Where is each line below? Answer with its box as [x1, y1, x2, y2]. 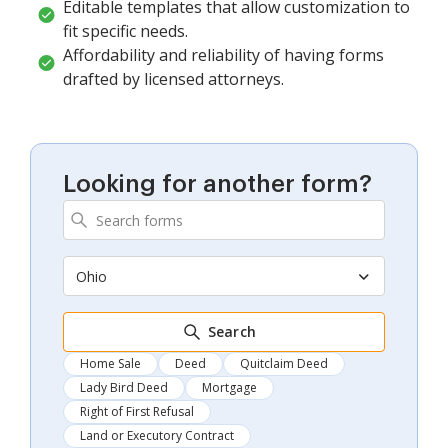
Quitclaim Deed [240, 355, 328, 373]
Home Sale [80, 355, 141, 373]
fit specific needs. [63, 20, 188, 43]
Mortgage [202, 379, 257, 397]
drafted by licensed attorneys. [63, 68, 284, 91]
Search [207, 322, 257, 342]
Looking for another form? [63, 172, 372, 197]
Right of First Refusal [80, 403, 194, 421]
